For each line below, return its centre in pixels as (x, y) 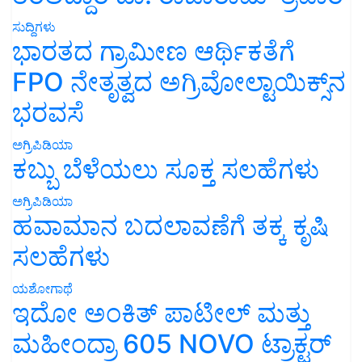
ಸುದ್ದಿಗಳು (34, 26)
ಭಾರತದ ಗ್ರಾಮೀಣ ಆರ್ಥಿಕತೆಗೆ (154, 51)
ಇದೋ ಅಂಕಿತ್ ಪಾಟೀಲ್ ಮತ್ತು (161, 313)
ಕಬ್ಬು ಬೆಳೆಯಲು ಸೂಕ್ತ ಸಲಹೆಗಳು (166, 169)
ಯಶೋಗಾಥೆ (42, 288)
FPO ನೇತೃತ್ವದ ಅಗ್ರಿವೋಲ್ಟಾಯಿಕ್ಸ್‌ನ (179, 82)
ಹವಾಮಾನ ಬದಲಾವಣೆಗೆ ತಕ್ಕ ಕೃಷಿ (170, 225)
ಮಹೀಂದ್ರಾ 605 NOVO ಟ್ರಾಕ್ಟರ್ (172, 343)
